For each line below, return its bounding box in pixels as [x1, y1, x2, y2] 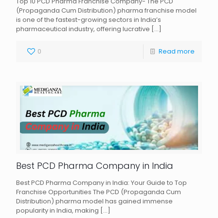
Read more [159, 47, 195, 56]
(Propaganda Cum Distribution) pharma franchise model [16, 6, 197, 16]
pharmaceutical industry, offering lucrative [16, 24, 150, 34]
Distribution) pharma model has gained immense [16, 196, 173, 206]
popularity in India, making [16, 205, 99, 215]
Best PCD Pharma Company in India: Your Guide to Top [16, 178, 187, 187]
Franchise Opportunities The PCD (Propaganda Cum [16, 187, 181, 197]
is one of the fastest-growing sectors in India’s [16, 15, 161, 25]
